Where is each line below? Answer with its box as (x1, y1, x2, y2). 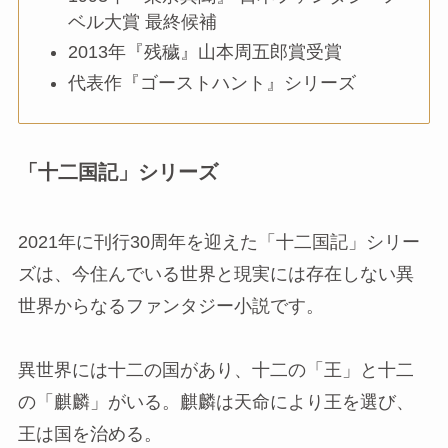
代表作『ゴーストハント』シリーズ (68, 72, 357, 93)
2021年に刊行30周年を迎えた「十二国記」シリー (17, 231, 420, 252)
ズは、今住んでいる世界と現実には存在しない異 (17, 263, 414, 284)
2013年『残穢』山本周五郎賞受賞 (68, 42, 343, 63)
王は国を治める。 (17, 423, 162, 444)
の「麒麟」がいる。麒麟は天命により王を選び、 (17, 391, 414, 412)
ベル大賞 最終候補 (68, 11, 218, 32)
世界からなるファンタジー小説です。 (17, 295, 324, 316)
